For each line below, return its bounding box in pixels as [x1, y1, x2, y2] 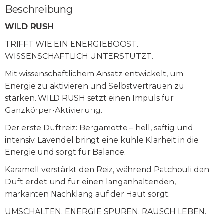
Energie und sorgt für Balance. [5, 147, 126, 157]
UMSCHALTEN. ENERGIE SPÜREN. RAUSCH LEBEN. [5, 206, 206, 216]
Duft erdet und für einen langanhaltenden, [5, 177, 176, 186]
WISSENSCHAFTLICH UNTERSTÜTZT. [5, 51, 153, 61]
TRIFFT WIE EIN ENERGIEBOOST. [5, 39, 138, 49]
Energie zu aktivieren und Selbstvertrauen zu [5, 81, 184, 91]
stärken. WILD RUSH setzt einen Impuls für [5, 93, 174, 103]
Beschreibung [5, 3, 73, 15]
